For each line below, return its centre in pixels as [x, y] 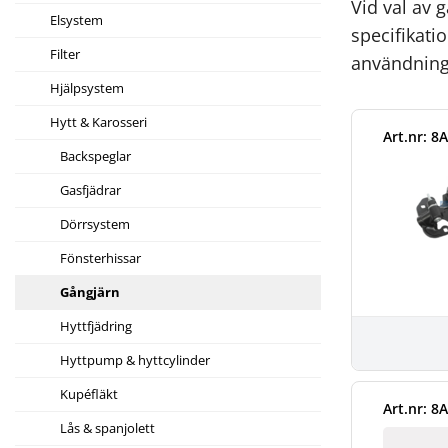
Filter [65, 54]
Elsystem [76, 20]
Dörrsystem [95, 224]
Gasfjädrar [90, 190]
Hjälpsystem [87, 88]
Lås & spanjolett [107, 428]
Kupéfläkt [89, 394]
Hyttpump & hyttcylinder [135, 360]
